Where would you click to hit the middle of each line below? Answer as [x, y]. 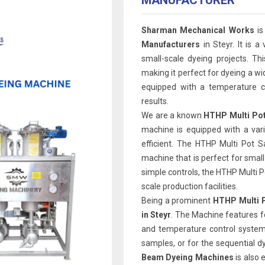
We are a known [173, 115]
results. [155, 101]
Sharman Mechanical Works [198, 30]
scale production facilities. [190, 186]
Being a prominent [177, 201]
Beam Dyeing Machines [189, 257]
